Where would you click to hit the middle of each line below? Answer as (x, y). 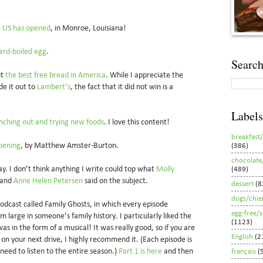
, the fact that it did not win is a (122, 87)
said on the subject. (116, 181)
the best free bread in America (55, 75)
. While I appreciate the (144, 75)
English (242, 237)
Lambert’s (54, 87)
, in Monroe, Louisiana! (89, 28)
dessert (242, 184)
